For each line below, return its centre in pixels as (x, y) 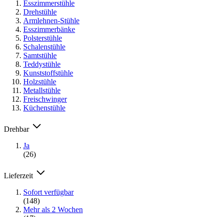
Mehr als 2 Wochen (53, 209)
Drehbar (17, 129)
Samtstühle (40, 55)
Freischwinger (45, 99)
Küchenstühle (44, 108)
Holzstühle (40, 81)
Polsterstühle (43, 38)
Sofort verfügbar (48, 192)
